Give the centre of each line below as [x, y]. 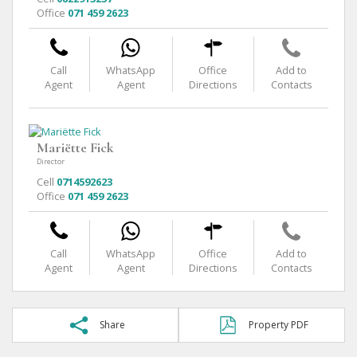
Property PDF [279, 324]
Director [51, 161]
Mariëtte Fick [75, 147]
